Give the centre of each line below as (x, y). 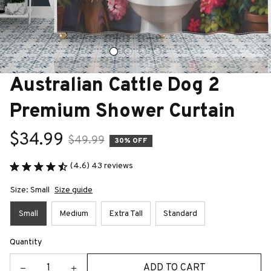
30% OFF (131, 141)
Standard (180, 214)
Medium (74, 214)
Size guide (73, 190)
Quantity (26, 242)
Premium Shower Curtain (122, 112)
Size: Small (30, 190)
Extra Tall (126, 214)
